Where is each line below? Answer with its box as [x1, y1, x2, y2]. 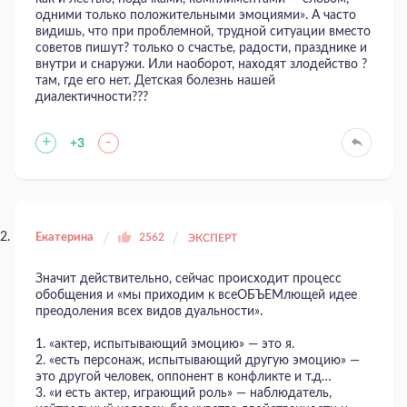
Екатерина [35, 232, 94, 244]
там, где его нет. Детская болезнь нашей [35, 74, 275, 88]
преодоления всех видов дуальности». [35, 305, 263, 319]
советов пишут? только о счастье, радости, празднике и [35, 42, 367, 55]
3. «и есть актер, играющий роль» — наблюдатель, [35, 387, 332, 401]
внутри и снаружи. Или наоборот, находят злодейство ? [35, 58, 367, 72]
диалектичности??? [35, 91, 148, 104]
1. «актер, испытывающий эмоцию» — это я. [35, 338, 294, 352]
